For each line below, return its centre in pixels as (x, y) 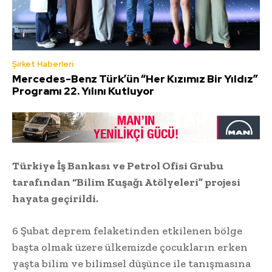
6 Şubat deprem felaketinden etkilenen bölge (127, 231)
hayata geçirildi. (55, 199)
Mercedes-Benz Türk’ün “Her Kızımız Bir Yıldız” (135, 79)
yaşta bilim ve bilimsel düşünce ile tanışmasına (131, 264)
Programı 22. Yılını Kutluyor (83, 91)
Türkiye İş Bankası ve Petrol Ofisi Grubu (118, 166)
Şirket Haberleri (43, 64)
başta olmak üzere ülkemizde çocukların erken (130, 247)
